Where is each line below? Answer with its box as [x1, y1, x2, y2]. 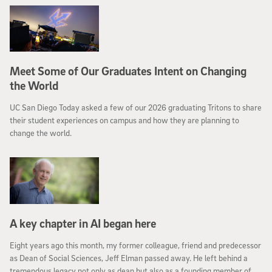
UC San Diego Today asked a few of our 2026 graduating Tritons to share [10, 102, 262, 113]
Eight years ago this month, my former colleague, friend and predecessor [10, 240, 261, 251]
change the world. [10, 127, 72, 138]
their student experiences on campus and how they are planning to [10, 115, 239, 126]
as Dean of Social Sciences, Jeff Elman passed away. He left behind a [10, 253, 248, 263]
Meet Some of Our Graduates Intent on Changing [10, 64, 246, 79]
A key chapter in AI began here [10, 216, 156, 231]
